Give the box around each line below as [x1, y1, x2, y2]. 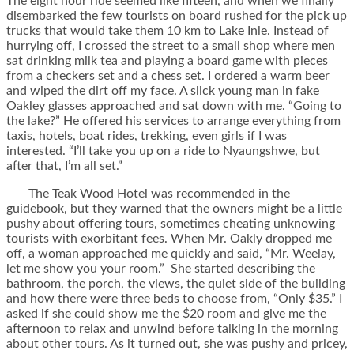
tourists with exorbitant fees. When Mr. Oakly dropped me [6, 232, 332, 246]
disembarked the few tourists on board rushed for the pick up [6, 9, 347, 23]
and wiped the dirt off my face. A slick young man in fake [6, 85, 319, 98]
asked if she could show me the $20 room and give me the [6, 307, 326, 321]
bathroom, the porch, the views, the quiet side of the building [6, 277, 345, 291]
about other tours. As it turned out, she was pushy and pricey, [6, 337, 348, 351]
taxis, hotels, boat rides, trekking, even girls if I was [6, 130, 287, 143]
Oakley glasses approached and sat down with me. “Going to [6, 100, 341, 113]
